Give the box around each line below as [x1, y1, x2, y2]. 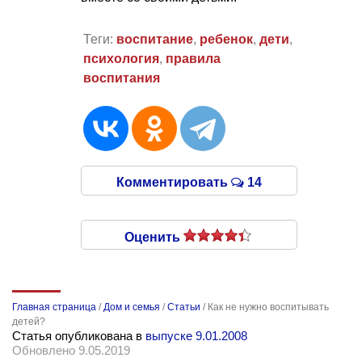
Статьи [167, 301, 200, 314]
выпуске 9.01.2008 [145, 329, 247, 343]
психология [82, 52, 159, 66]
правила [165, 52, 221, 66]
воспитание [116, 32, 193, 47]
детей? [12, 316, 45, 328]
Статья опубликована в [12, 329, 145, 343]
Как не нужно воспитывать [208, 301, 329, 314]
